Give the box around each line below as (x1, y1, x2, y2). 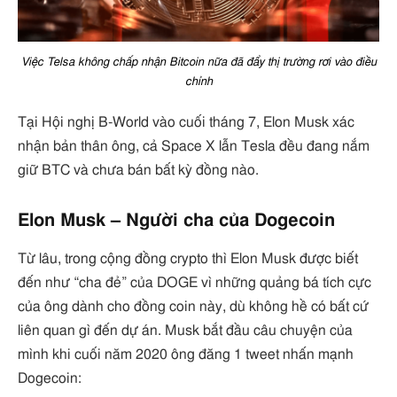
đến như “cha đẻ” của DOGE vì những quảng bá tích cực (18, 275, 371, 290)
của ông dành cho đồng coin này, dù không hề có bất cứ (18, 299, 369, 314)
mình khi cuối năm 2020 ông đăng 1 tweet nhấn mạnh (18, 346, 354, 362)
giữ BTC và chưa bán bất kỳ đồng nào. (18, 162, 259, 177)
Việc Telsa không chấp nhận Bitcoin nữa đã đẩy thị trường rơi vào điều (20, 55, 377, 68)
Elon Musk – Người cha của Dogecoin (18, 211, 335, 230)
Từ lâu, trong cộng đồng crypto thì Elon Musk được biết (18, 251, 358, 266)
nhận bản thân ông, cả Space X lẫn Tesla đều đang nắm (18, 138, 370, 153)
